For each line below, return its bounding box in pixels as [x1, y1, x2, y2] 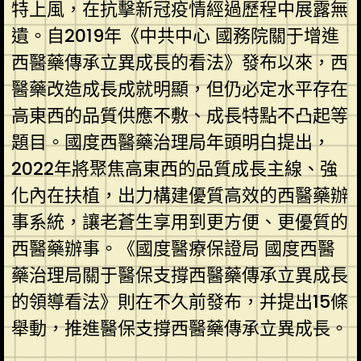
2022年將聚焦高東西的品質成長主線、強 [10, 156, 338, 181]
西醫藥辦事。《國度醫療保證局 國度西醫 [10, 235, 335, 261]
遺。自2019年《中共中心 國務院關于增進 [10, 23, 339, 48]
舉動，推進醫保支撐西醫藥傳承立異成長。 [10, 315, 348, 341]
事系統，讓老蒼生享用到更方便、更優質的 [10, 209, 348, 234]
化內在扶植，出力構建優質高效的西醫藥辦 [10, 182, 348, 208]
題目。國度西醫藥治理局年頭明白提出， [10, 129, 330, 155]
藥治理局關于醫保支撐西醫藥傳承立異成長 [10, 262, 348, 288]
